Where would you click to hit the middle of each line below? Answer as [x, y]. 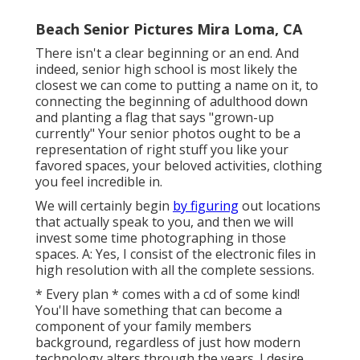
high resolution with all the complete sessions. [175, 270]
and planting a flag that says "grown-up [155, 118]
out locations [280, 206]
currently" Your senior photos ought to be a [168, 134]
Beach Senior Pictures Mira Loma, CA [169, 29]
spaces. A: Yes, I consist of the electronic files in [176, 254]
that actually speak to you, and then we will [164, 222]
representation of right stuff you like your [162, 150]
